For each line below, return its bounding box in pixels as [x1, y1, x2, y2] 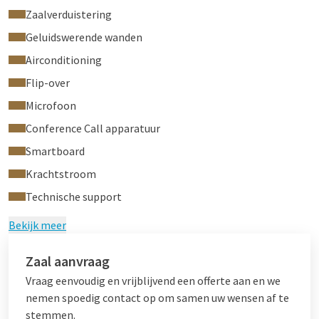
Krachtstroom [26, 167, 96, 181]
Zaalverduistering [26, 7, 112, 21]
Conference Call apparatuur [26, 121, 160, 135]
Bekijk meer [9, 218, 66, 232]
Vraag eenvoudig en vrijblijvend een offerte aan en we [26, 273, 281, 288]
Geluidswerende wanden [26, 30, 142, 44]
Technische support [26, 189, 122, 204]
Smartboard [26, 144, 85, 158]
